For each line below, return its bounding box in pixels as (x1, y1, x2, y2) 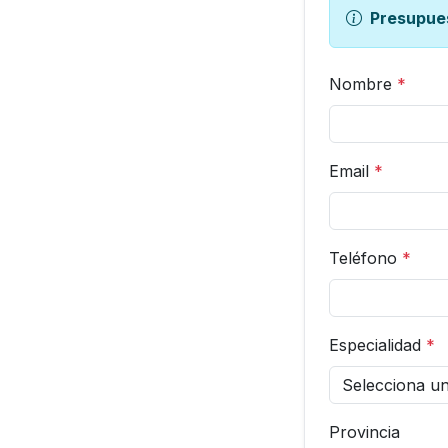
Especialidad (329, 335, 426, 355)
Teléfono (329, 248, 402, 268)
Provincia (329, 422, 400, 442)
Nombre (329, 74, 397, 94)
